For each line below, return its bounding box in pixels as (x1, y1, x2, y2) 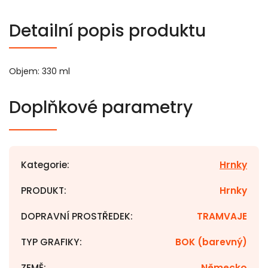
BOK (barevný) (175, 236, 247, 248)
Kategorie (21, 159, 67, 171)
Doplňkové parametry (9, 96, 193, 119)
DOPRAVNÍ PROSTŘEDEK (21, 210, 130, 223)
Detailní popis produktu (9, 19, 206, 42)
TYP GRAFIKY (21, 236, 80, 248)
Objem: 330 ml (9, 65, 70, 77)
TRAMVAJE (197, 210, 247, 223)
